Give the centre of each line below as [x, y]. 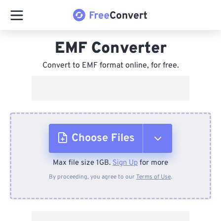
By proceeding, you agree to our [92, 177]
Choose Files [103, 138]
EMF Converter [110, 49]
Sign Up [125, 163]
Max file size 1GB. [83, 163]
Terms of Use [153, 177]
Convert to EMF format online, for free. [110, 66]
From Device [107, 170]
